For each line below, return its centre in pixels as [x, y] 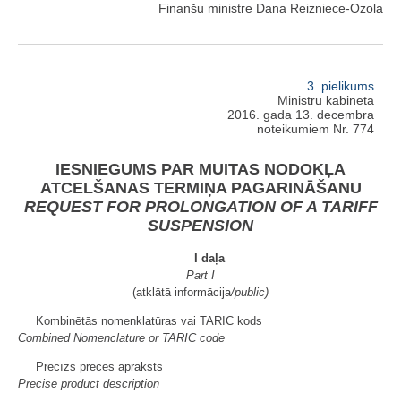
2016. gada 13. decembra [301, 115]
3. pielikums [341, 86]
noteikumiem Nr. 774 [316, 129]
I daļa [209, 258]
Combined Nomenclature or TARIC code [121, 337]
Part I [200, 275]
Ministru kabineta [326, 101]
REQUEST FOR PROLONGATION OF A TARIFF [200, 206]
